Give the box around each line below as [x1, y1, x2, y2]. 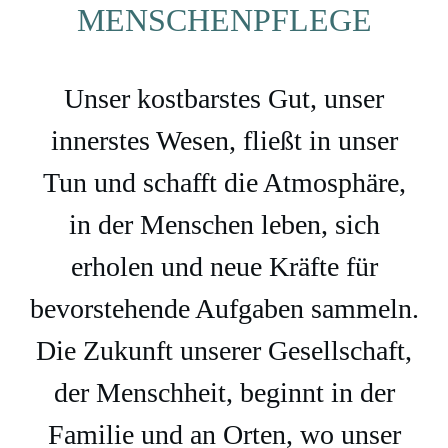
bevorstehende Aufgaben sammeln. [29, 293, 419, 324]
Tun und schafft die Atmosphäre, [42, 167, 406, 198]
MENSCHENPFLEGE [76, 2, 372, 38]
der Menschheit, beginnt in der [53, 377, 395, 408]
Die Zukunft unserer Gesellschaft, [36, 335, 412, 366]
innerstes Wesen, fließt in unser [50, 125, 398, 156]
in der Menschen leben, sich [68, 209, 380, 240]
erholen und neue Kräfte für [70, 251, 378, 282]
